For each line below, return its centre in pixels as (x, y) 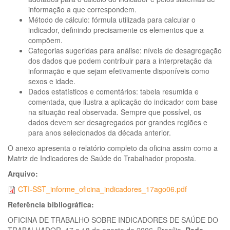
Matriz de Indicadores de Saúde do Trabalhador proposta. (102, 158)
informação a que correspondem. (82, 9)
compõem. (45, 40)
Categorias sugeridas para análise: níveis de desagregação (125, 50)
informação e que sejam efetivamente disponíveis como (119, 71)
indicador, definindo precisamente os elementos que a (116, 30)
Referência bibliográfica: (52, 205)
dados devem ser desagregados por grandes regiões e (118, 122)
